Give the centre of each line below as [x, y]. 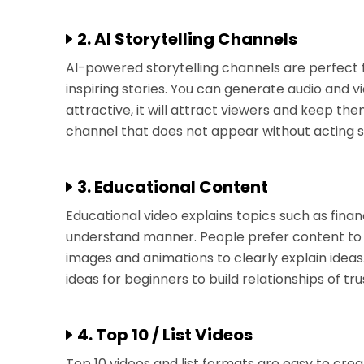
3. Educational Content [173, 187]
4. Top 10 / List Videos [165, 335]
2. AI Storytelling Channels [188, 39]
